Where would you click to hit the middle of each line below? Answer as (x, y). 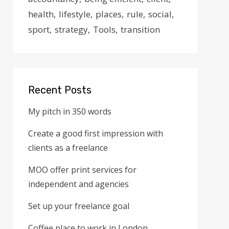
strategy (72, 29)
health (41, 14)
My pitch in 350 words (70, 111)
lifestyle (75, 14)
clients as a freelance (68, 148)
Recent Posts (60, 90)
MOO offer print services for (83, 170)
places (109, 14)
